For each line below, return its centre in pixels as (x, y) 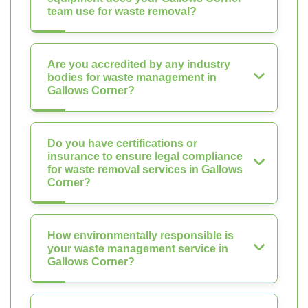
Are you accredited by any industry (139, 64)
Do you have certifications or (122, 143)
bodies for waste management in (132, 77)
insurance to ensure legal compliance (145, 156)
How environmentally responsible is (141, 235)
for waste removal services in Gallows (145, 169)
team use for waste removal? (122, 11)
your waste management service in (138, 248)
